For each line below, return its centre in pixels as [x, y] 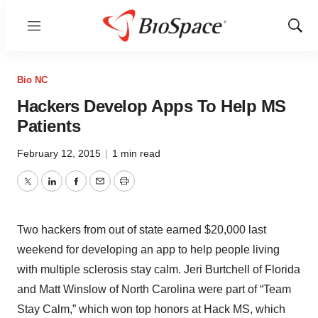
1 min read [136, 153]
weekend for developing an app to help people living [148, 250]
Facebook [100, 190]
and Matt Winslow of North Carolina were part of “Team [154, 289]
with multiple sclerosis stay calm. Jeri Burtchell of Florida [159, 269]
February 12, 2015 [60, 153]
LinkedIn [72, 190]
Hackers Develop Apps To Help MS [152, 106]
